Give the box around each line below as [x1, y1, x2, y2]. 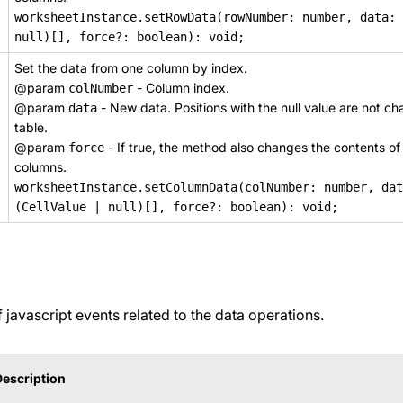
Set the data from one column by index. [14, 60, 247, 76]
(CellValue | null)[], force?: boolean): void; [14, 200, 338, 214]
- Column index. [133, 80, 229, 95]
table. [14, 120, 48, 135]
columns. [14, 159, 67, 175]
